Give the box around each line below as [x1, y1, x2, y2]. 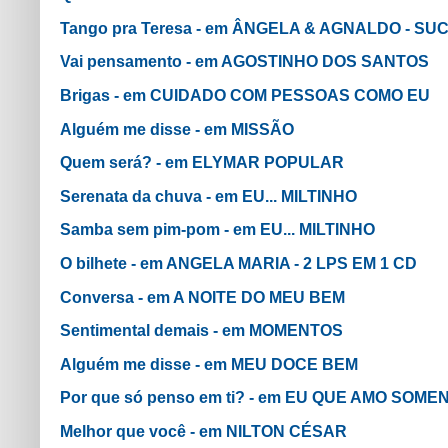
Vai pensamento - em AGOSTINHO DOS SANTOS [60, 53, 429, 71]
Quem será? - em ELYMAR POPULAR [60, 154, 344, 172]
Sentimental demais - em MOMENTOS [60, 322, 343, 340]
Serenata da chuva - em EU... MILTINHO [60, 187, 357, 205]
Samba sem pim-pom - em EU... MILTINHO [60, 221, 375, 239]
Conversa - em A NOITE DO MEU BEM [60, 288, 345, 306]
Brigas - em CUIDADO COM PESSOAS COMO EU [60, 86, 430, 104]
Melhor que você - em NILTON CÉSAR [60, 422, 347, 440]
